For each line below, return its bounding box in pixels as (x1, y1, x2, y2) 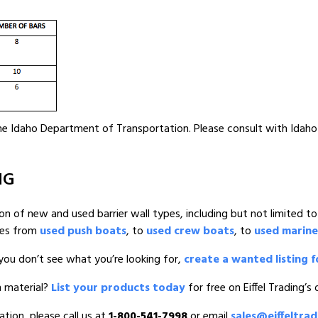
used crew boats (146, 222, 234, 241)
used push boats (40, 222, 126, 241)
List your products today (51, 279, 185, 297)
